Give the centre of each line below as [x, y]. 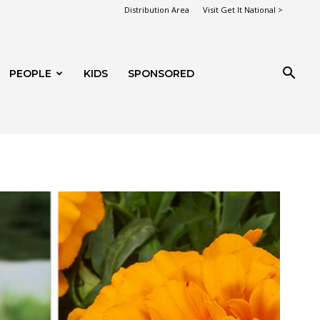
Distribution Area [157, 10]
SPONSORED [161, 74]
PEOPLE [30, 74]
